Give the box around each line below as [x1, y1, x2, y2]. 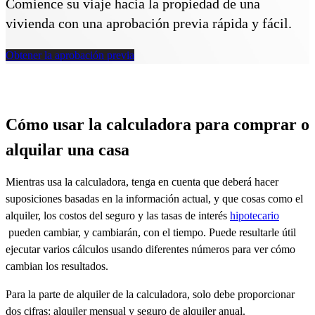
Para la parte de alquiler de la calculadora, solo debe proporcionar [6, 288, 295, 300]
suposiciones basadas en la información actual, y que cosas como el [6, 192, 303, 205]
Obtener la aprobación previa [6, 49, 134, 61]
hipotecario [230, 209, 279, 221]
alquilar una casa [6, 140, 133, 159]
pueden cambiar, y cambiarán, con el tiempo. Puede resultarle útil [6, 226, 296, 238]
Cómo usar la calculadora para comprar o [6, 115, 309, 134]
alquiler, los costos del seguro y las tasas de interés [6, 209, 230, 221]
